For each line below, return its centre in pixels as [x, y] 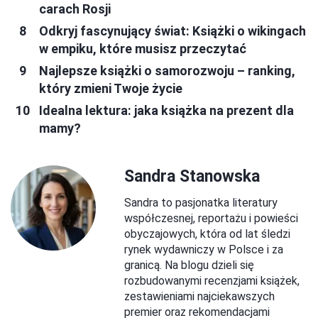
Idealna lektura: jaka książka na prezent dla [166, 110]
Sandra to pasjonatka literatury [201, 202]
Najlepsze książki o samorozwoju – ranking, [167, 70]
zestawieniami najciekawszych [199, 296]
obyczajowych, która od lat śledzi [207, 234]
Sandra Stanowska [192, 176]
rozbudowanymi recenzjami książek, [212, 280]
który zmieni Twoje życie [111, 88]
